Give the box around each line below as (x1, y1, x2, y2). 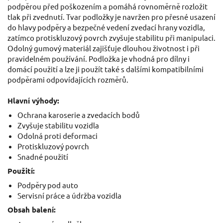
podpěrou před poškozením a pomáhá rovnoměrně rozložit (7, 1, 208, 11)
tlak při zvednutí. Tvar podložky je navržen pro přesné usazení (7, 12, 216, 22)
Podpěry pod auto (17, 180, 78, 190)
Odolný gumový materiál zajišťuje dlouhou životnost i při (7, 43, 200, 53)
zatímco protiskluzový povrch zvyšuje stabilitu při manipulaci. (7, 33, 216, 43)
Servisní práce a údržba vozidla (17, 191, 121, 201)
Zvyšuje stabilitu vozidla (17, 120, 99, 130)
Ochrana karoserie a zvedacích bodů (17, 110, 140, 120)
